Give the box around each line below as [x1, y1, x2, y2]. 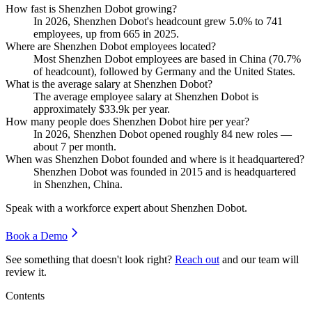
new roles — [233, 127, 292, 140]
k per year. [124, 102, 170, 115]
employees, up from [33, 27, 123, 40]
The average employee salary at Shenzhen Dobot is [33, 90, 258, 102]
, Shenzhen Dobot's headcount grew [68, 15, 229, 27]
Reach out [175, 253, 219, 265]
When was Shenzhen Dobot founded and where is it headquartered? [6, 153, 304, 165]
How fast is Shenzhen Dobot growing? [6, 2, 177, 15]
